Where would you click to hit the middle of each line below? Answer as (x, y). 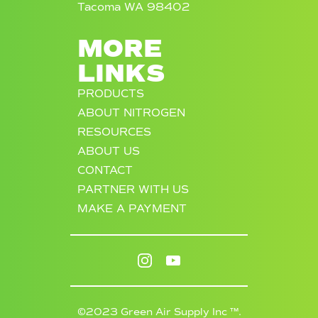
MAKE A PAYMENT (132, 208)
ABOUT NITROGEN (131, 113)
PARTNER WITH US (133, 189)
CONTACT (105, 170)
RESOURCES (114, 132)
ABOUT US (109, 151)
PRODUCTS (111, 93)
